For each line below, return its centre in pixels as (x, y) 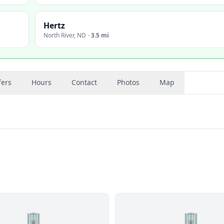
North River (59, 35)
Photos (128, 82)
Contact (84, 82)
